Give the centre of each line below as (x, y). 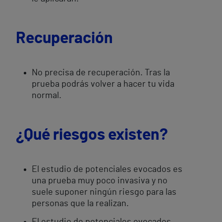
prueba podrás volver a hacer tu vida (103, 84)
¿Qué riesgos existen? (92, 135)
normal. (47, 96)
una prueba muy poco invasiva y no (100, 181)
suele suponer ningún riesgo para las (104, 192)
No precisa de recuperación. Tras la (101, 73)
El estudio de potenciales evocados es (107, 169)
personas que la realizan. (80, 204)
